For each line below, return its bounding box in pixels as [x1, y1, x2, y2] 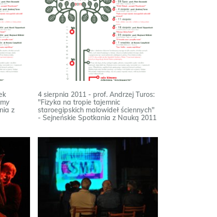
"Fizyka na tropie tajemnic [38, 98, 121, 107]
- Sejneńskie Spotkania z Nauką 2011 [38, 113, 157, 122]
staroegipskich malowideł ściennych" [38, 106, 155, 114]
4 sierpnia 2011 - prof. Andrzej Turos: [38, 90, 155, 99]
